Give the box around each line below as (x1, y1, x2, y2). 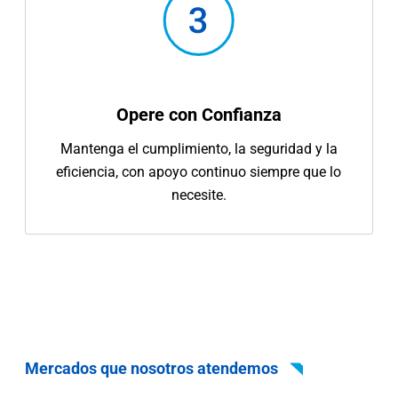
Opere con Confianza (115, 103, 282, 125)
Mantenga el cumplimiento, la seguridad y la (60, 139, 338, 157)
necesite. (171, 186, 227, 203)
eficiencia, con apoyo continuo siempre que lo (56, 163, 342, 180)
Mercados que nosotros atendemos (25, 358, 283, 378)
